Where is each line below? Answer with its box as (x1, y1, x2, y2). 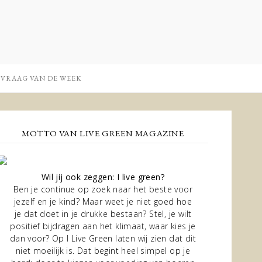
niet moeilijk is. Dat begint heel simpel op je (15, 245, 191, 256)
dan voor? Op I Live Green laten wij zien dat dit (9, 233, 196, 244)
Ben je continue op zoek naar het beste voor (13, 184, 193, 195)
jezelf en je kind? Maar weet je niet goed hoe (14, 196, 192, 207)
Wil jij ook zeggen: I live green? (41, 171, 165, 182)
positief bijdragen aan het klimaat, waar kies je (10, 220, 196, 232)
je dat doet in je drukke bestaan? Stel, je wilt (14, 208, 192, 219)
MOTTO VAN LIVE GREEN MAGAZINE (22, 127, 184, 139)
